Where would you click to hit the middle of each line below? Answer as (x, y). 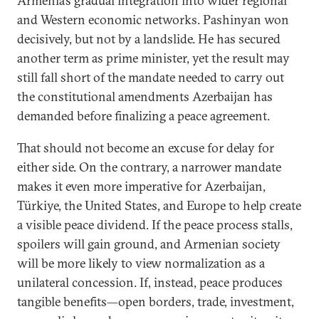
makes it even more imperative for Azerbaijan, (141, 186)
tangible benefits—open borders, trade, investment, (156, 302)
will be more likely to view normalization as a (141, 263)
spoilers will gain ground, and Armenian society (149, 244)
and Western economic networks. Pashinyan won (153, 20)
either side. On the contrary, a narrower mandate (149, 167)
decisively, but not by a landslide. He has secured (149, 39)
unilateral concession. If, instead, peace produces (150, 282)
